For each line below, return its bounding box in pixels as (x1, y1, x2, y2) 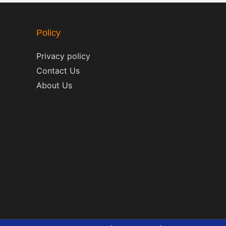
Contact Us (36, 65, 80, 76)
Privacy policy (36, 50, 90, 61)
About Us (36, 80, 72, 90)
